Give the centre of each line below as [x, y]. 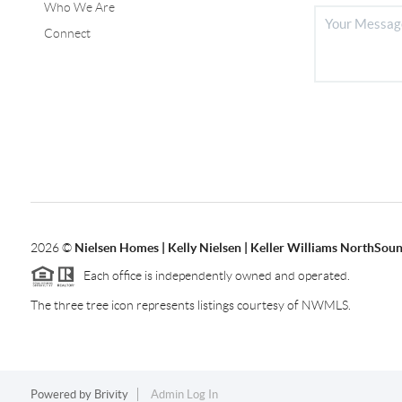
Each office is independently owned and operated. [212, 275]
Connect [67, 33]
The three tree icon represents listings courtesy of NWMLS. [190, 306]
